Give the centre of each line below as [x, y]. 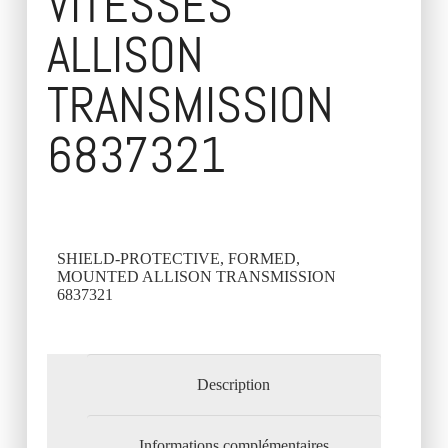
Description [234, 385]
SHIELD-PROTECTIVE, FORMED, [178, 259]
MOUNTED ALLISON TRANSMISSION [196, 277]
